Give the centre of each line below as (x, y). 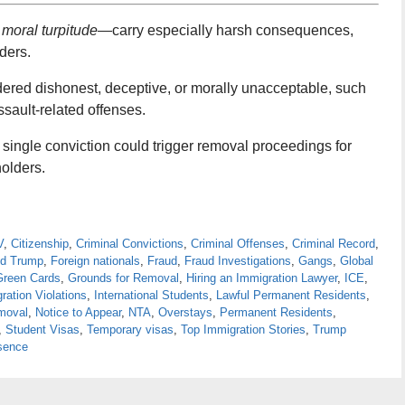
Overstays (185, 313)
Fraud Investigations (238, 261)
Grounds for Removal (123, 278)
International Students (151, 296)
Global (357, 261)
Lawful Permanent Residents (291, 296)
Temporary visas (130, 330)
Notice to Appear (78, 313)
